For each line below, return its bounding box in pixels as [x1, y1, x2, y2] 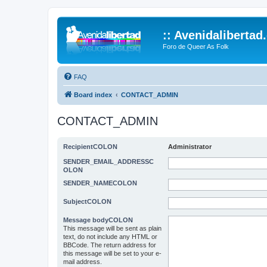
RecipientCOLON [63, 142, 117, 150]
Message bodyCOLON [63, 216, 133, 223]
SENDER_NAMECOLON [63, 179, 137, 187]
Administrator [168, 142, 212, 150]
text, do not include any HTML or [63, 232, 157, 240]
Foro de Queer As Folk [163, 43, 229, 50]
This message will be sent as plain [63, 224, 162, 232]
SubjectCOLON [63, 197, 111, 205]
